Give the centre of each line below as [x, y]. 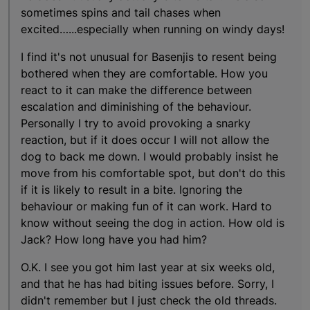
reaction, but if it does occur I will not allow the [145, 140]
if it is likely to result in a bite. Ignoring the [131, 190]
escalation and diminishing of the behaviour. [136, 107]
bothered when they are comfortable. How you [144, 74]
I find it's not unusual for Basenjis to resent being [149, 57]
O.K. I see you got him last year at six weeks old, [148, 267]
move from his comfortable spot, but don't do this [153, 173]
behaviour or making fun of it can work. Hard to [146, 207]
